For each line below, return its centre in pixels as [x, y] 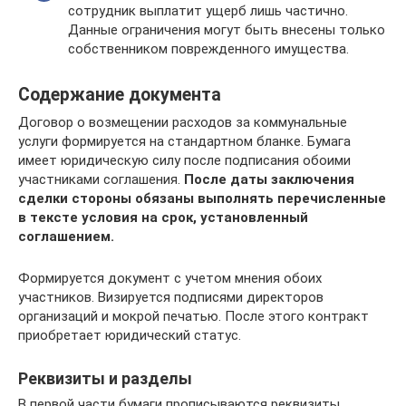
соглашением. [66, 236]
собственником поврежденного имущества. [208, 48]
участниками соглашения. [101, 179]
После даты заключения [269, 179]
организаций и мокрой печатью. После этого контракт [193, 316]
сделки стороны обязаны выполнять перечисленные [202, 198]
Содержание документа [120, 94]
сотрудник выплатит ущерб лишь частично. [208, 10]
